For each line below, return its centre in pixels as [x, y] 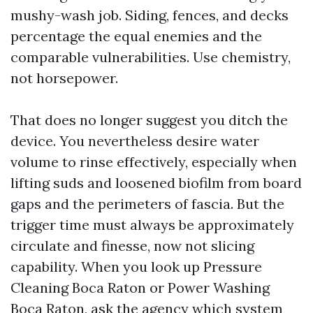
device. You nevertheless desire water [135, 141]
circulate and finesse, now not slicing [132, 246]
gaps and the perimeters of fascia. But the [147, 204]
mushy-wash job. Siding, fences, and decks [150, 15]
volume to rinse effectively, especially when [154, 162]
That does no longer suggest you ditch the [149, 120]
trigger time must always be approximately [152, 225]
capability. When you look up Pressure [136, 267]
